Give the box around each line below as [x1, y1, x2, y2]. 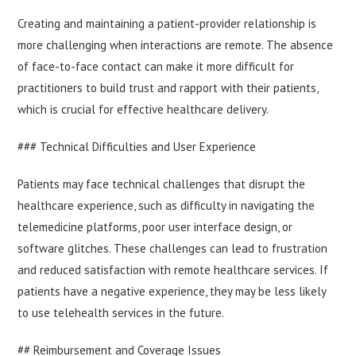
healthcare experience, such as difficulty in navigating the [17, 198, 315, 214]
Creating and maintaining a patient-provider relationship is [17, 16, 317, 32]
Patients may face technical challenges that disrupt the [17, 176, 306, 192]
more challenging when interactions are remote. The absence [17, 37, 334, 53]
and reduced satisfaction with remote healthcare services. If [17, 262, 329, 278]
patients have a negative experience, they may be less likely [17, 284, 327, 300]
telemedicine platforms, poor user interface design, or [17, 219, 293, 235]
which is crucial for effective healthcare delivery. [17, 102, 269, 118]
